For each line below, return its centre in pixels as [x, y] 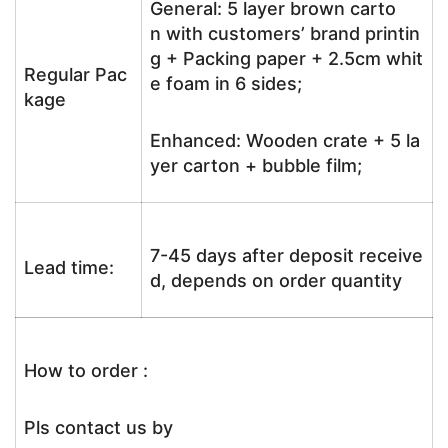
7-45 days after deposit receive [286, 255]
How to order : [86, 370]
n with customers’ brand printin [285, 33]
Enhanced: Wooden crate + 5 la [285, 140]
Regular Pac [75, 74]
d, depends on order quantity [276, 280]
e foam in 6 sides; [226, 83]
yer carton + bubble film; [256, 165]
